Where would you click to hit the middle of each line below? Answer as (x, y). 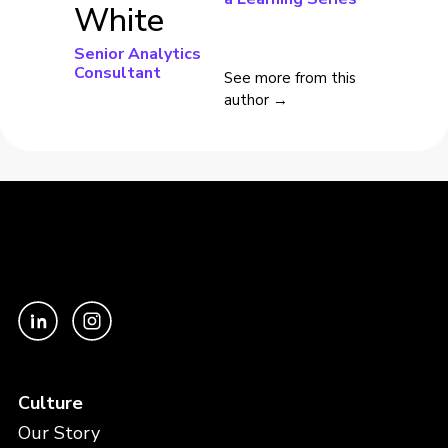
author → (256, 99)
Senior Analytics (137, 53)
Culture (50, 402)
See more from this (290, 77)
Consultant (117, 72)
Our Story (58, 432)
